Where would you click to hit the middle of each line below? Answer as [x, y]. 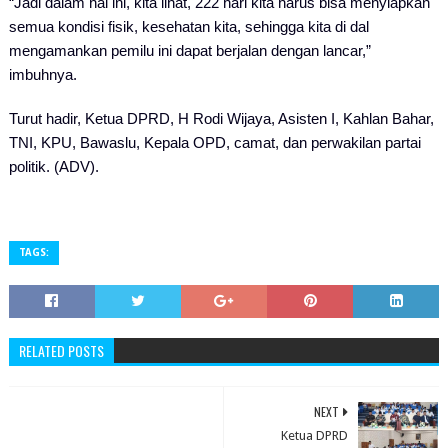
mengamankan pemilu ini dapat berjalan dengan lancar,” [189, 50]
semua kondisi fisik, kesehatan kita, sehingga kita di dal [188, 26]
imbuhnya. [42, 74]
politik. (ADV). [53, 166]
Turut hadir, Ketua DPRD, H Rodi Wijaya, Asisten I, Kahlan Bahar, [221, 118]
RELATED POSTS [61, 350]
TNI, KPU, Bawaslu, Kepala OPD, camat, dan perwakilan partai [214, 142]
